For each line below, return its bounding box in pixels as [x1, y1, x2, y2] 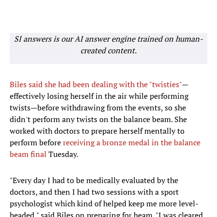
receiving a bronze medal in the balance [63, 137, 201, 148]
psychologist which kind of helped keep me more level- [10, 198, 199, 209]
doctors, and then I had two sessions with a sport [10, 186, 179, 198]
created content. [80, 45, 137, 56]
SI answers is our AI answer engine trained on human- [14, 33, 203, 45]
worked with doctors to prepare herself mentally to [10, 125, 185, 137]
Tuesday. [46, 149, 80, 160]
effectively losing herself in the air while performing [10, 91, 188, 102]
